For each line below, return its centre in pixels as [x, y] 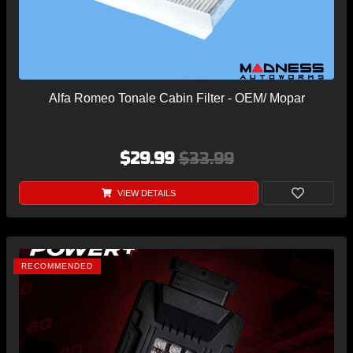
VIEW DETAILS [145, 193]
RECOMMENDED [57, 266]
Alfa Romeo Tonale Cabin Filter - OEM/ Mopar [176, 98]
